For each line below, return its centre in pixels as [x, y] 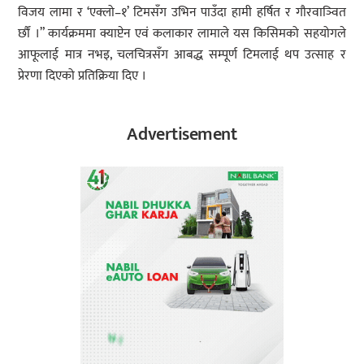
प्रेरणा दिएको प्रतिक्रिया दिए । [82, 76]
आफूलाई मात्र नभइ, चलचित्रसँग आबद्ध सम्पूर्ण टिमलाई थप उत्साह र [182, 55]
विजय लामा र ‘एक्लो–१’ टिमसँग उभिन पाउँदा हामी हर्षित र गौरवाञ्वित [182, 13]
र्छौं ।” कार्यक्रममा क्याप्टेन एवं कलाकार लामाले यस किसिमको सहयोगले [182, 34]
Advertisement [182, 135]
